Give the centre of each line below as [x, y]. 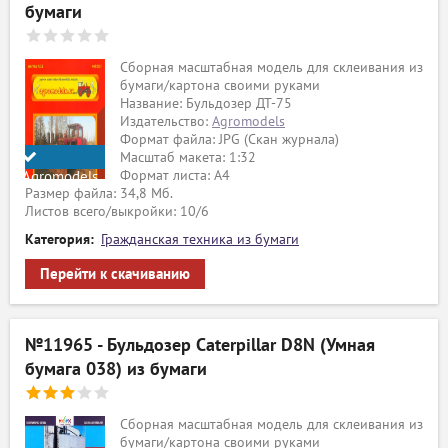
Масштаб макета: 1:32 [188, 157]
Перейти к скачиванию [115, 274]
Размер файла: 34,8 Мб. [99, 193]
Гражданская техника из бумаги [200, 239]
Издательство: [166, 121]
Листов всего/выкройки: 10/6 [117, 211]
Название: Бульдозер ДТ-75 [206, 103]
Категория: [59, 239]
